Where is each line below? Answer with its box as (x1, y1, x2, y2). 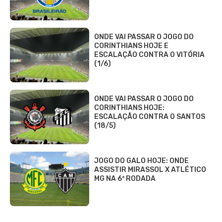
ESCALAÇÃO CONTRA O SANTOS (94, 112, 205, 121)
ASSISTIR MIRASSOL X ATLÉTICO (94, 165, 206, 174)
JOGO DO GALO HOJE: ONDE (94, 156, 189, 165)
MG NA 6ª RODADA (94, 174, 156, 183)
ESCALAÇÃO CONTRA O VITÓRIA (94, 50, 205, 59)
